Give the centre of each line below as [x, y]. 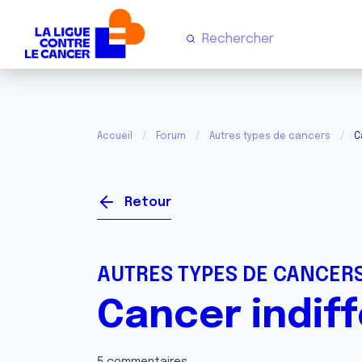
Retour [148, 202]
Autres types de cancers [270, 137]
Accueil [115, 137]
